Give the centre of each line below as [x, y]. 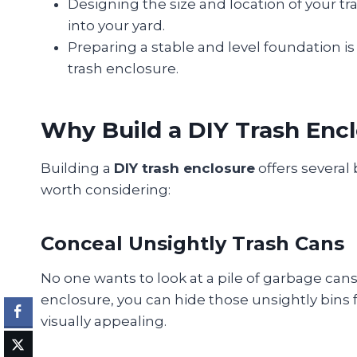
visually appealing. [104, 322]
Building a [77, 169]
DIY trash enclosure [184, 169]
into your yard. [116, 26]
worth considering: [106, 190]
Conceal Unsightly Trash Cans [192, 244]
